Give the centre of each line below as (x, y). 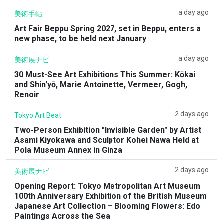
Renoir (27, 94)
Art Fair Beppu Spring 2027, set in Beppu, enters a (108, 28)
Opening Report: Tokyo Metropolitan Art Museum (107, 186)
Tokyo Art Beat (38, 115)
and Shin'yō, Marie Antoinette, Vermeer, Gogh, (101, 84)
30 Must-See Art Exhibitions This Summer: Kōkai (105, 74)
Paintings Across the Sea (62, 216)
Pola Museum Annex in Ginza (68, 150)
